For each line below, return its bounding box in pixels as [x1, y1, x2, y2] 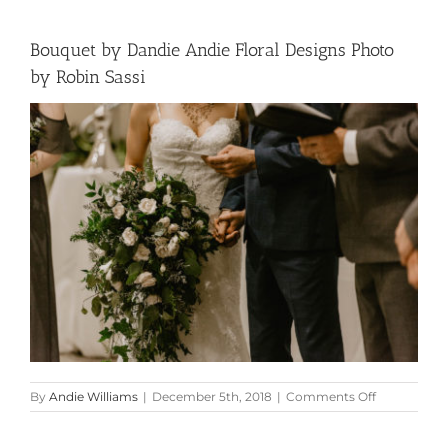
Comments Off [286, 388, 376, 404]
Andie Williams [49, 388, 138, 404]
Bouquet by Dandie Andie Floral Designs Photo [30, 38, 394, 61]
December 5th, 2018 [152, 388, 272, 404]
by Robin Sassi [30, 65, 146, 88]
